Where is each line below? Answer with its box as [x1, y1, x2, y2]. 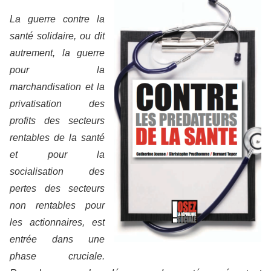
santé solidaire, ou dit [10, 31, 105, 41]
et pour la [10, 149, 105, 160]
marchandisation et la [10, 82, 105, 92]
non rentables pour [10, 200, 105, 211]
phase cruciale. [10, 251, 105, 261]
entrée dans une [10, 234, 105, 244]
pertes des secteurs [10, 183, 105, 194]
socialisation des [10, 166, 105, 177]
